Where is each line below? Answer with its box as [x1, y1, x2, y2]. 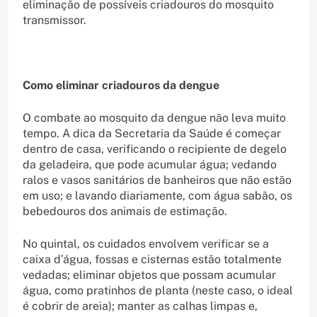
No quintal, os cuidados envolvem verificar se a [23, 236, 269, 250]
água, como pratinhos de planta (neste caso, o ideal [23, 283, 293, 297]
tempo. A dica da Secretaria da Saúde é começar [23, 126, 281, 140]
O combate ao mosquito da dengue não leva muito [23, 110, 286, 125]
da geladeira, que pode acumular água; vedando [23, 157, 277, 171]
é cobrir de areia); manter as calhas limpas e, [23, 299, 258, 313]
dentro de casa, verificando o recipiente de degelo [23, 142, 287, 156]
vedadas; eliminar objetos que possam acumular [23, 267, 276, 282]
